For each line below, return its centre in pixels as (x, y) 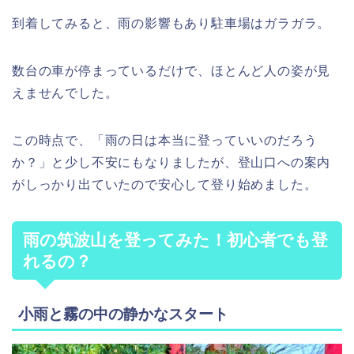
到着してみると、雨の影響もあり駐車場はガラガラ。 (171, 23)
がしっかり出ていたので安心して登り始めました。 (165, 184)
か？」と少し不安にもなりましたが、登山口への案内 (171, 162)
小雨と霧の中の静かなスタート (123, 314)
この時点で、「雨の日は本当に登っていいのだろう (165, 140)
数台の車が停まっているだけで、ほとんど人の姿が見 (171, 70)
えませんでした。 (65, 92)
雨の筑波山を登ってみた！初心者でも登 (175, 239)
